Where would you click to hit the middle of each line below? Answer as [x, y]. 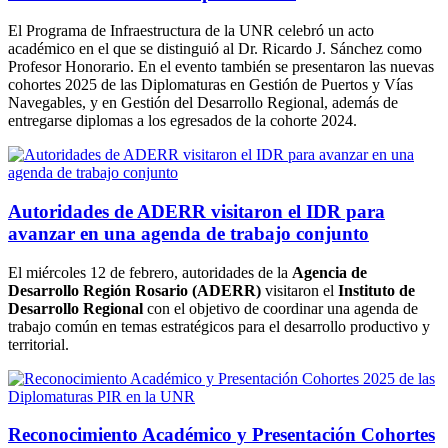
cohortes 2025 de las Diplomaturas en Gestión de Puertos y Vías [210, 85]
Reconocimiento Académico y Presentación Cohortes [221, 435]
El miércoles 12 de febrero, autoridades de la [150, 272]
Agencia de [329, 272]
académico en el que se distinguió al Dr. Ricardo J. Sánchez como [215, 49]
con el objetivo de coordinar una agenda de [282, 308]
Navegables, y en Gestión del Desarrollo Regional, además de [203, 103]
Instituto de [376, 290]
